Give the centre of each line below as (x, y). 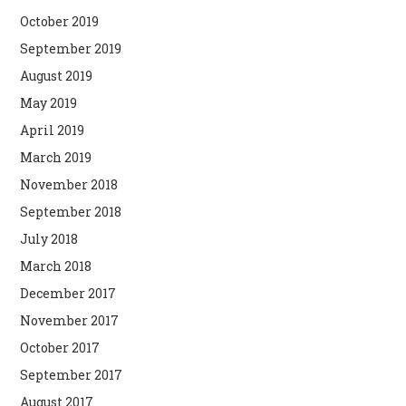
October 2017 (60, 347)
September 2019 (71, 48)
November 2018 (69, 184)
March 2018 (56, 266)
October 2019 (60, 21)
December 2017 (68, 293)
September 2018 (71, 211)
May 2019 (49, 102)
